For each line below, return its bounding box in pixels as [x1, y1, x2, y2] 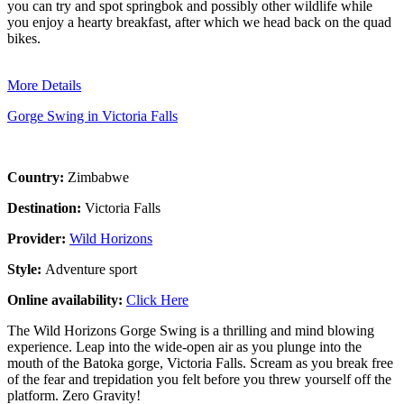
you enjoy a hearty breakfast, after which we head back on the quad [7, 14, 391, 30]
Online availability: [7, 291, 126, 308]
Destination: [7, 199, 85, 216]
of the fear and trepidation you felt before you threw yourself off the [7, 371, 391, 387]
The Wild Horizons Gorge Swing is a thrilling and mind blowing [7, 322, 374, 338]
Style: [7, 261, 45, 277]
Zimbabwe [68, 169, 129, 185]
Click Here [126, 291, 188, 308]
